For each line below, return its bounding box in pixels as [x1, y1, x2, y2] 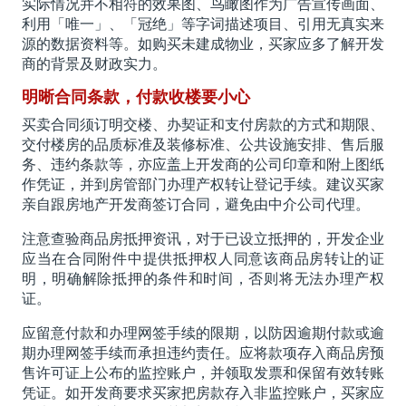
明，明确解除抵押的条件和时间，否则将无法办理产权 [21, 271, 385, 287]
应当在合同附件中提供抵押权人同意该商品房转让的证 [21, 251, 385, 267]
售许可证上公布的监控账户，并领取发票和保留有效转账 [21, 365, 385, 382]
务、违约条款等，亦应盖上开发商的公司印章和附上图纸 [21, 157, 385, 173]
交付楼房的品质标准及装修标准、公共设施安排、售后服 [21, 137, 385, 153]
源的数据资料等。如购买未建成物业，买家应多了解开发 [21, 36, 385, 53]
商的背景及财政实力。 [21, 56, 167, 72]
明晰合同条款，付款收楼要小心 [21, 88, 250, 107]
